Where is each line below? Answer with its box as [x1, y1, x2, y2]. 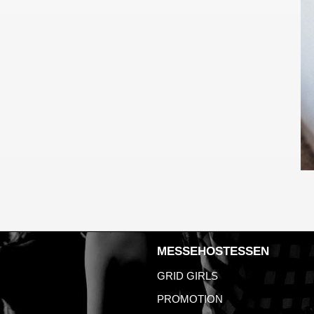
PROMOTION [157, 292, 223, 305]
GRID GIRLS [157, 269, 218, 282]
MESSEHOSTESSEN [157, 244, 269, 258]
